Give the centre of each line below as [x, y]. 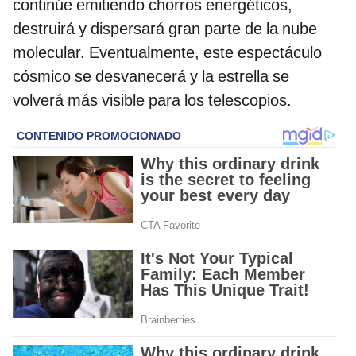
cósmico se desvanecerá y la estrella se [151, 76]
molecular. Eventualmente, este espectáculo [167, 52]
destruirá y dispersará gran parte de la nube [165, 28]
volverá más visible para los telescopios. [152, 100]
